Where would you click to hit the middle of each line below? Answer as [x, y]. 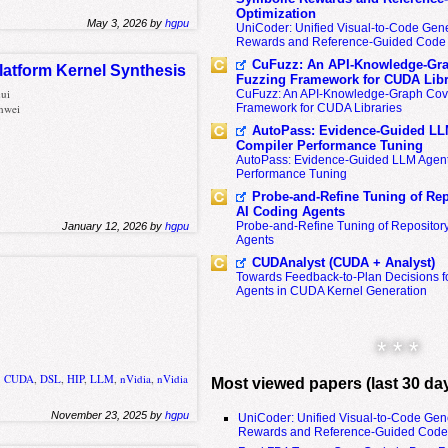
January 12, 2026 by [114, 226]
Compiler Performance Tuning [329, 145]
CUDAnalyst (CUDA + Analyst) [343, 262]
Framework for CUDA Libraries [318, 108]
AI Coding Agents [290, 211]
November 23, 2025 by [108, 414]
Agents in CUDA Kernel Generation [331, 291]
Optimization [275, 13]
